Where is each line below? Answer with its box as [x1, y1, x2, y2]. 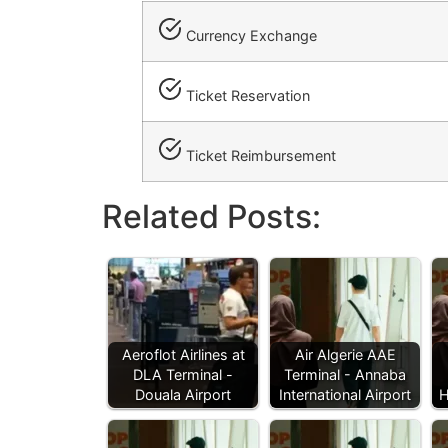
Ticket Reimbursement [182, 147, 336, 165]
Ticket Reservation [182, 87, 310, 105]
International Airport [279, 386, 411, 404]
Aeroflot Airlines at [121, 346, 245, 364]
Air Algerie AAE [294, 346, 396, 364]
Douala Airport [135, 386, 231, 404]
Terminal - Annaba [284, 366, 406, 384]
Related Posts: [102, 197, 321, 237]
